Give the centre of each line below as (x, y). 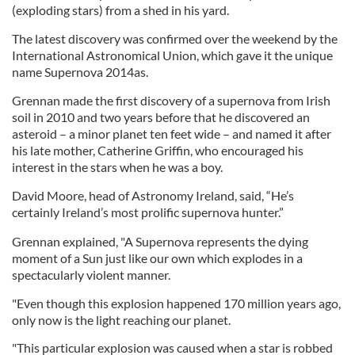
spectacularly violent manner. (91, 275)
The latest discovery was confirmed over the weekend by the (175, 38)
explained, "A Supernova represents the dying (184, 241)
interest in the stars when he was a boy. (117, 167)
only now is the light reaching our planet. (121, 320)
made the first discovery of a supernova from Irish (195, 100)
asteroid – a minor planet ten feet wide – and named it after (172, 134)
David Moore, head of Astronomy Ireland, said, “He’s (153, 195)
